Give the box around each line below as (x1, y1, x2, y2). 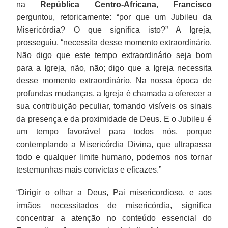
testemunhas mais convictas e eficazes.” (16, 165, 162, 174)
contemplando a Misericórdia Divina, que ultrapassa (16, 139, 212, 149)
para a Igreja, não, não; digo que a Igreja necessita (16, 63, 212, 72)
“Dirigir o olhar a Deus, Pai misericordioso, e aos (16, 188, 212, 197)
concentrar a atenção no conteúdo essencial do (16, 213, 212, 222)
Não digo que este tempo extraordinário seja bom (16, 50, 212, 60)
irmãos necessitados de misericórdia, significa (16, 201, 212, 210)
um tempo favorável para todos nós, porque (16, 127, 212, 136)
